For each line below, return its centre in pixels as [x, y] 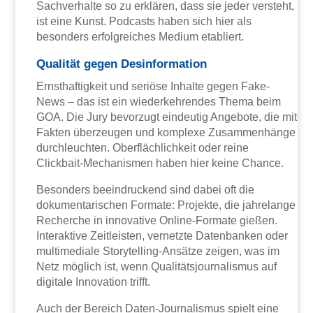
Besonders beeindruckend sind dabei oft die [146, 189]
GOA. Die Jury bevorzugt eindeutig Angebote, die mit [167, 117]
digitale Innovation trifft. [94, 282]
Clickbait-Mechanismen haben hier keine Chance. [160, 163]
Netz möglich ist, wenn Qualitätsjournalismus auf [157, 266]
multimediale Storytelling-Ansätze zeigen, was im [158, 251]
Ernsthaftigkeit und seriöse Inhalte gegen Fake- [153, 86]
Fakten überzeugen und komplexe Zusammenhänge [166, 132]
